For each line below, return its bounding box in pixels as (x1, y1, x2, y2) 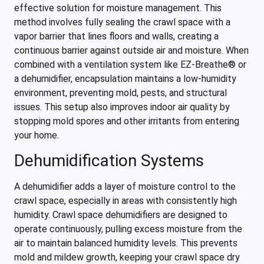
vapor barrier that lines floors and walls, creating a (14, 31, 219, 42)
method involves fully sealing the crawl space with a (14, 16, 230, 28)
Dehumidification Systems (14, 151, 204, 171)
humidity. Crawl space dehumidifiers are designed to (14, 209, 227, 221)
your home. (14, 130, 59, 141)
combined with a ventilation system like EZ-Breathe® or (14, 59, 246, 71)
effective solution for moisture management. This (14, 2, 222, 14)
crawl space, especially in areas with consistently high (14, 195, 237, 207)
